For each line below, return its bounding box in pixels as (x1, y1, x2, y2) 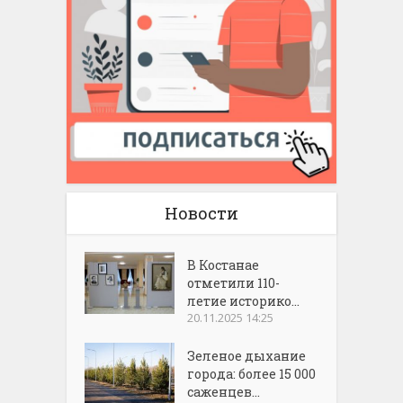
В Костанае (187, 256, 260, 274)
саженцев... (187, 383, 261, 401)
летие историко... (187, 292, 300, 310)
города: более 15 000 (187, 365, 317, 383)
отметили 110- (187, 274, 281, 292)
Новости (165, 202, 238, 225)
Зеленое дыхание (187, 347, 307, 365)
